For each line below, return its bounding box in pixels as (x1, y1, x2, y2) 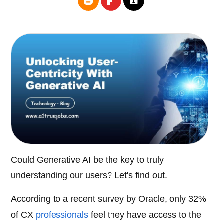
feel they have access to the (88, 210, 202, 220)
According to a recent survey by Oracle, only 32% (11, 194, 207, 204)
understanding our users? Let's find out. (11, 170, 167, 181)
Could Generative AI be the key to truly (11, 155, 164, 165)
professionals (36, 210, 89, 220)
